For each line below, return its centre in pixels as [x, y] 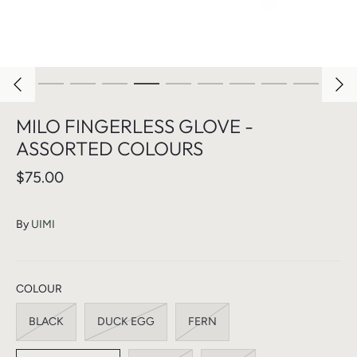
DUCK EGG [126, 322]
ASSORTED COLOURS [110, 149]
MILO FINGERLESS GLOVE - [135, 126]
